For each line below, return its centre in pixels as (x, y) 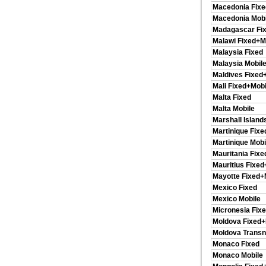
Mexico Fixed (235, 188)
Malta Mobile (234, 109)
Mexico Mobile (237, 199)
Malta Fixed (232, 97)
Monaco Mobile (238, 255)
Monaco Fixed (236, 244)
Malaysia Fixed (238, 52)
